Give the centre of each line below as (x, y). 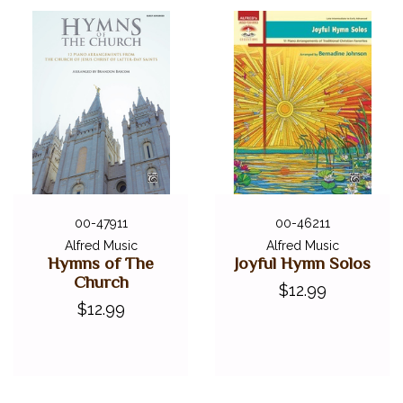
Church (101, 282)
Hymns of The (101, 264)
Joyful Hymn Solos (302, 264)
